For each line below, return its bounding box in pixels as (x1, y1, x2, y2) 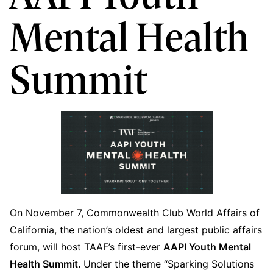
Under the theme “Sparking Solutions (83, 257, 254, 270)
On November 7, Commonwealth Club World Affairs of (10, 206, 260, 219)
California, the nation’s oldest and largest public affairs (10, 223, 262, 236)
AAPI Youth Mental (163, 240, 251, 253)
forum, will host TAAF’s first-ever (10, 240, 163, 253)
